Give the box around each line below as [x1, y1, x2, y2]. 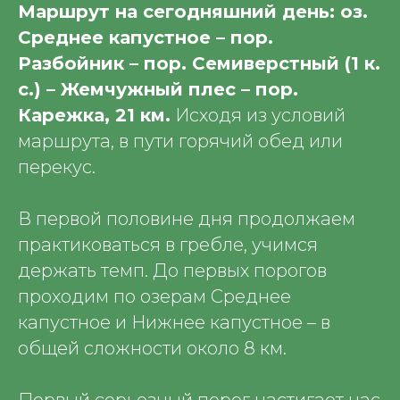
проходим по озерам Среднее [18, 286, 291, 307]
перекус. [18, 156, 96, 178]
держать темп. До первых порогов [18, 260, 327, 281]
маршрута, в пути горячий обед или [18, 130, 343, 152]
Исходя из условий [171, 104, 346, 126]
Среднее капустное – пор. [18, 27, 273, 48]
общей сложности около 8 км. [18, 337, 287, 359]
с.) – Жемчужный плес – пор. [18, 79, 298, 100]
